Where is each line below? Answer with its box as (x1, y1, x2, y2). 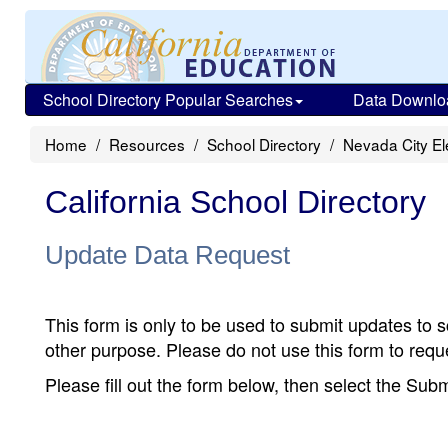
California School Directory (45, 184, 426, 220)
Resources (109, 133, 185, 155)
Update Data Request (45, 240, 290, 270)
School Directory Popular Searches (43, 88, 293, 111)
